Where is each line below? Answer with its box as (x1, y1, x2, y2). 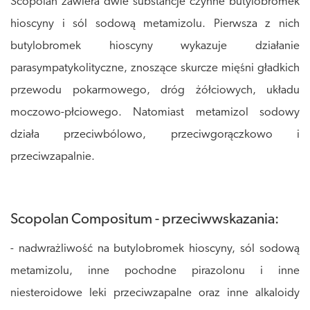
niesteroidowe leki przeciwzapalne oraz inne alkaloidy (10, 287, 300, 300)
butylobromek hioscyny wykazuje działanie (10, 40, 300, 53)
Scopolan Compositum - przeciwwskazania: (10, 212, 279, 228)
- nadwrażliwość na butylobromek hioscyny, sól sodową (10, 243, 300, 255)
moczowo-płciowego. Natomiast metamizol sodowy (10, 107, 300, 119)
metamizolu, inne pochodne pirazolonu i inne (10, 265, 300, 277)
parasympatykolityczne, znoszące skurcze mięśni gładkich (10, 62, 300, 75)
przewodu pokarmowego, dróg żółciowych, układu (10, 84, 300, 97)
